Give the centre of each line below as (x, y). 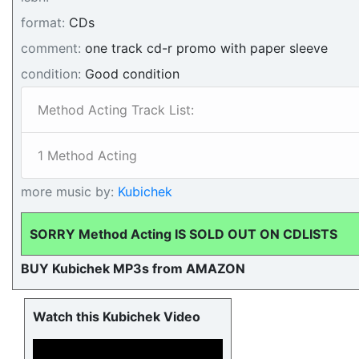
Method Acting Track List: (116, 110)
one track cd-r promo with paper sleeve (204, 48)
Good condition (130, 74)
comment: (51, 48)
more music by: (67, 192)
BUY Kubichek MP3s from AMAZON (133, 268)
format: (43, 22)
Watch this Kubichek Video (117, 317)
